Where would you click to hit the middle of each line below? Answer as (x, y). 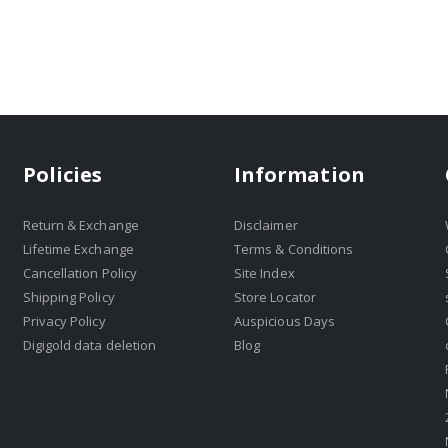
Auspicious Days (284, 320)
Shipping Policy (68, 296)
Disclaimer (265, 224)
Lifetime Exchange (78, 248)
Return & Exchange (80, 224)
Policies (62, 175)
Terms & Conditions (293, 248)
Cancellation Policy (79, 272)
